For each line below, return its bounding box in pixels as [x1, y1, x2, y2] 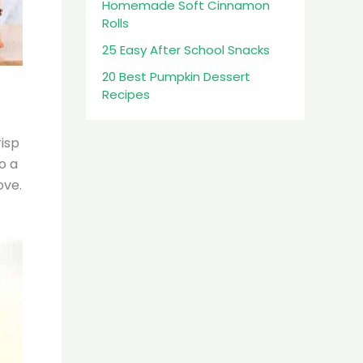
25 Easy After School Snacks [102, 41, 270, 58]
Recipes [102, 86, 150, 104]
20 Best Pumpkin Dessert [102, 68, 250, 86]
